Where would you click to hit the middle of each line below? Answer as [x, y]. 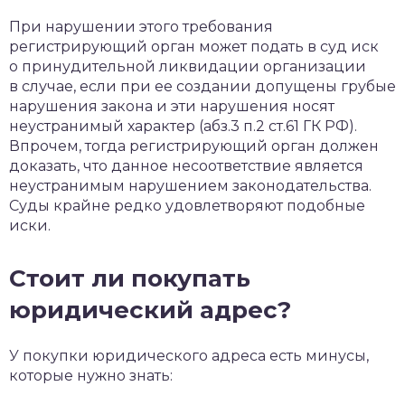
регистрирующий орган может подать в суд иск [194, 46]
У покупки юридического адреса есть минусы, [189, 355]
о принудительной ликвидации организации [188, 66]
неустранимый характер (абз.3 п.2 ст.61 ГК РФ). [183, 126]
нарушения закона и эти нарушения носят [172, 106]
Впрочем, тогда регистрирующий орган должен [194, 146]
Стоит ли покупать [130, 278]
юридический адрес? [150, 310]
